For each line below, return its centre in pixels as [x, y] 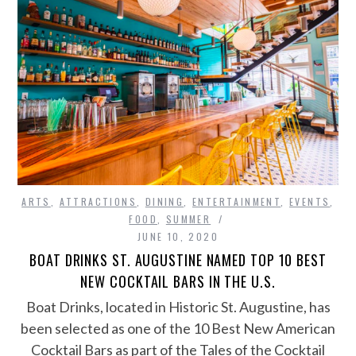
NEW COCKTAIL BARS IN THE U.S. [178, 282]
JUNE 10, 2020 [178, 237]
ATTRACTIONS [98, 202]
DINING [164, 202]
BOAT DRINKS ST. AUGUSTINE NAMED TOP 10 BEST [178, 260]
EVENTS [310, 202]
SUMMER [188, 219]
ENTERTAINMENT [237, 202]
